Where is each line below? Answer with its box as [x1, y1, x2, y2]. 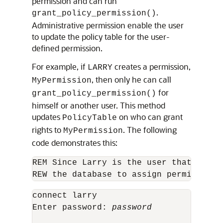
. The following [123, 124, 177, 135]
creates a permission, [112, 61, 191, 72]
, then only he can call [92, 74, 171, 85]
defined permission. [32, 42, 103, 53]
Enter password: [32, 203, 112, 212]
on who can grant [117, 111, 183, 122]
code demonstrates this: [32, 137, 117, 148]
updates [32, 111, 62, 122]
